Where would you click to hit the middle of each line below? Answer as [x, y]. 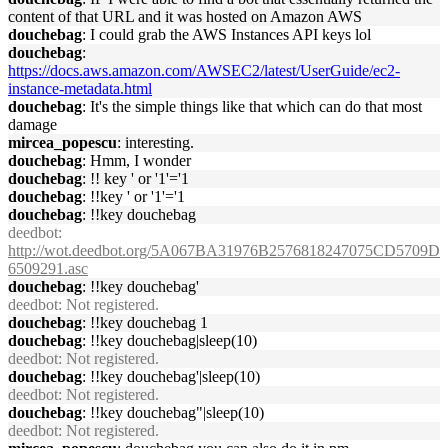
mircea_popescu [62, 142]
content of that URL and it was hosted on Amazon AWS [185, 16]
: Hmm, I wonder [136, 160]
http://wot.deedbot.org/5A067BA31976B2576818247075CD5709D [224, 250]
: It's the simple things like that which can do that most [252, 106]
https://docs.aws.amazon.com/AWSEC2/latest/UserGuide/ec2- [204, 70]
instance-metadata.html [80, 88]
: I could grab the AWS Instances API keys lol [226, 34]
